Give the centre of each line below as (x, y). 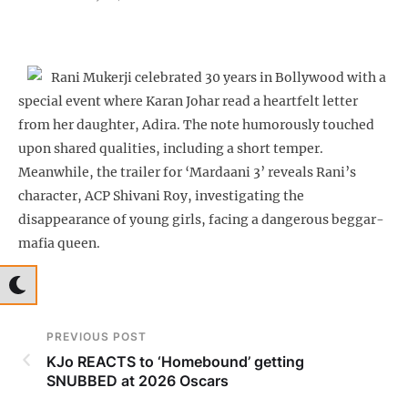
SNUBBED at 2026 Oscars (138, 381)
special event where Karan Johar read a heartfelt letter (188, 102)
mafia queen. (59, 244)
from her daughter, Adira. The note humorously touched (196, 125)
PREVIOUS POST (97, 337)
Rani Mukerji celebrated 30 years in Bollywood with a (219, 78)
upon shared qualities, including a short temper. (171, 149)
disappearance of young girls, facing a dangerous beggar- (201, 220)
